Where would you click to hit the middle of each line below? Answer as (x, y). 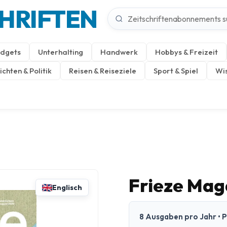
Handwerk (119, 52)
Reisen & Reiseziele (103, 71)
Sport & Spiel (176, 71)
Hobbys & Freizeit (186, 52)
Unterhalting (61, 52)
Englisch (67, 187)
